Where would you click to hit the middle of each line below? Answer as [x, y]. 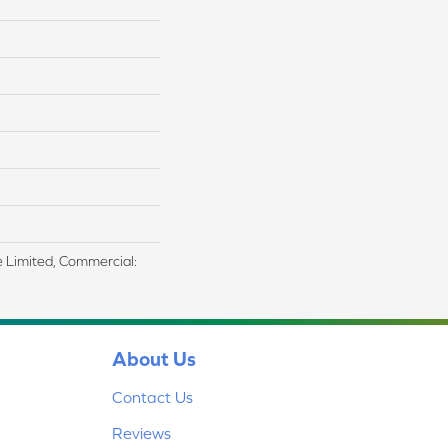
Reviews [141, 433]
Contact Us [152, 397]
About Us [154, 358]
